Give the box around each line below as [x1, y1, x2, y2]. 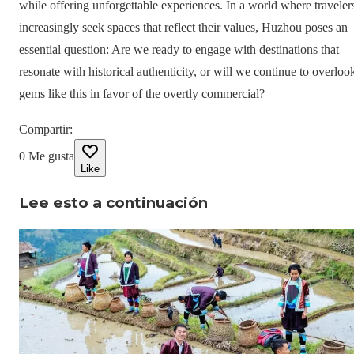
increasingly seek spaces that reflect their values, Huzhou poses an [19, 20, 348, 34]
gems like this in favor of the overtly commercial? [19, 86, 265, 100]
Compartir [19, 122, 70, 136]
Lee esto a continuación [19, 194, 208, 213]
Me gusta [28, 149, 74, 163]
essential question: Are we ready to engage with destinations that [19, 42, 339, 56]
